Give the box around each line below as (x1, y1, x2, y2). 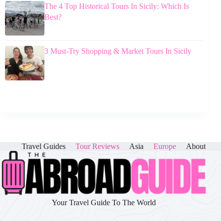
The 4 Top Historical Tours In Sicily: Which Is (44, 1, 189, 10)
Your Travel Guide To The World (52, 198, 156, 207)
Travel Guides (22, 142, 66, 150)
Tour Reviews (75, 142, 120, 150)
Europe (153, 142, 177, 150)
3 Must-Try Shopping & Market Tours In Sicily (44, 46, 191, 55)
